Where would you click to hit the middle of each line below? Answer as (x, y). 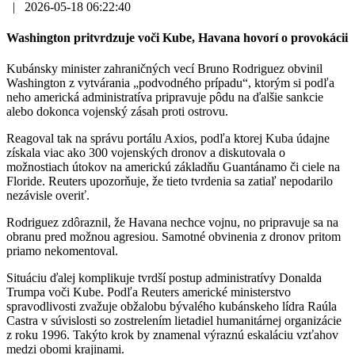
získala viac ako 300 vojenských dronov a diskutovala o (146, 153)
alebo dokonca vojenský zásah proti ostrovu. (117, 112)
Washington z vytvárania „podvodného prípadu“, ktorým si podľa (170, 83)
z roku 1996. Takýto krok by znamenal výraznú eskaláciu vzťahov (172, 335)
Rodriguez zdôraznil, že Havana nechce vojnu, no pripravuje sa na (172, 223)
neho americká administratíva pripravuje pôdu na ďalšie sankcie (165, 97)
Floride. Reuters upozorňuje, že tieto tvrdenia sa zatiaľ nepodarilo (170, 181)
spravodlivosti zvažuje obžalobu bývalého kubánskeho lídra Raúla (172, 307)
